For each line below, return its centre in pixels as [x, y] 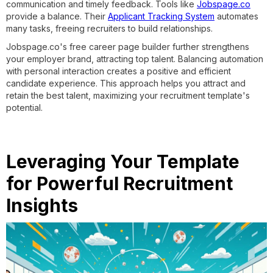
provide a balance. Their [57, 16]
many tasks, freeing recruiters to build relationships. [109, 29]
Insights [42, 206]
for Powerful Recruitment [119, 184]
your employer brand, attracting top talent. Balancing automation [135, 59]
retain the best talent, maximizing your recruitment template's [128, 96]
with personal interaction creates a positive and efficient [119, 71]
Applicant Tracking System [161, 16]
